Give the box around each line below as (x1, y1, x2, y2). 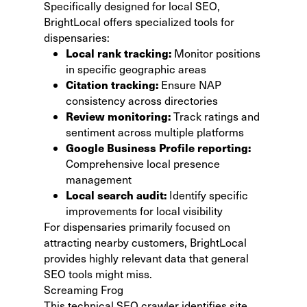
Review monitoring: (66, 108, 171, 124)
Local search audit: (66, 186, 167, 203)
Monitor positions (171, 45, 260, 60)
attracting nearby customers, (44, 234, 190, 249)
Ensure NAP (158, 77, 221, 92)
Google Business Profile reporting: (66, 139, 251, 156)
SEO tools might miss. (44, 266, 152, 281)
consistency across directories (66, 93, 218, 108)
